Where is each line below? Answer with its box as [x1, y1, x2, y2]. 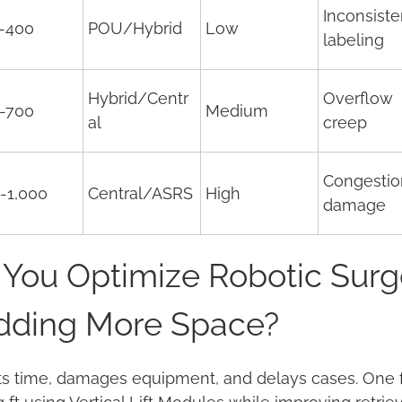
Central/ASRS [88, 184, 193, 203]
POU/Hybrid [88, 19, 182, 38]
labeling [323, 31, 384, 49]
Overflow [323, 89, 393, 108]
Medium [205, 101, 268, 120]
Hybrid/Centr [88, 89, 188, 108]
